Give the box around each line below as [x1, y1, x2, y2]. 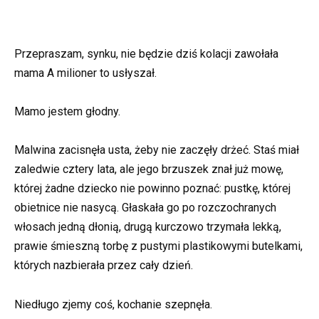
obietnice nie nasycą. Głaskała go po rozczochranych [14, 201, 276, 215]
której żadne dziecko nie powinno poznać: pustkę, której [14, 182, 291, 196]
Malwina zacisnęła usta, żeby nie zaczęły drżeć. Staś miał [14, 143, 299, 157]
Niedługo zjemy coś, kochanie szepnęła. [14, 297, 212, 311]
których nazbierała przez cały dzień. [14, 258, 193, 273]
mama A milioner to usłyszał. [14, 66, 157, 80]
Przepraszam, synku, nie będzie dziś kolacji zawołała [14, 47, 278, 61]
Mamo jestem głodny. [14, 105, 120, 119]
